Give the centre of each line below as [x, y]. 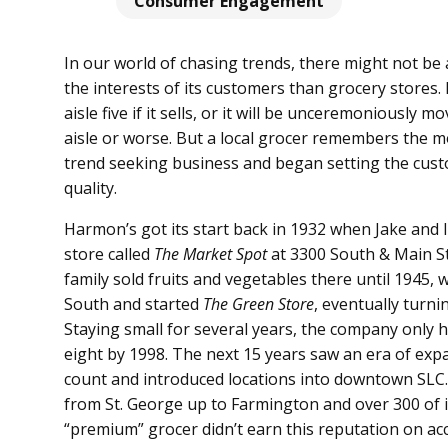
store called [109, 253]
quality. [90, 187]
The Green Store [258, 303]
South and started [133, 303]
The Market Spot [210, 253]
